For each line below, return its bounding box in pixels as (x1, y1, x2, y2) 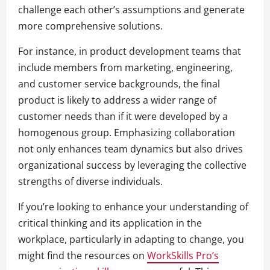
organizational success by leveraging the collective (18, 159, 246, 172)
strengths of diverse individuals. (18, 175, 163, 189)
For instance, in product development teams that (18, 45, 241, 58)
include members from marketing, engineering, (18, 61, 233, 75)
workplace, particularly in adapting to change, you (18, 233, 244, 246)
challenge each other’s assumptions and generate (18, 3, 245, 17)
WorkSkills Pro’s (147, 249, 219, 263)
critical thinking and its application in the (18, 216, 202, 230)
